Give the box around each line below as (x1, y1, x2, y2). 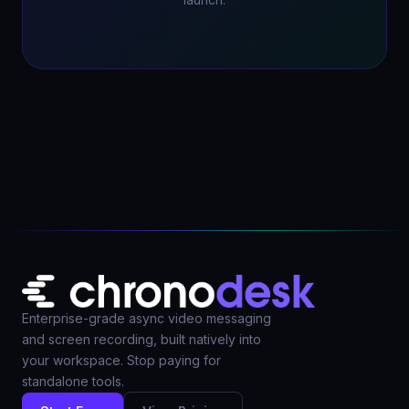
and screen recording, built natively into (22, 331, 261, 348)
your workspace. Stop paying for (22, 352, 221, 369)
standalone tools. (22, 373, 124, 390)
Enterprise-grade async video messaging (22, 310, 271, 327)
